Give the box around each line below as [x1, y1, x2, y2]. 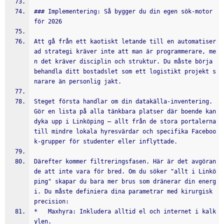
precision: [34, 198, 69, 205]
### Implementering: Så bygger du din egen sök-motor [34, 8, 212, 15]
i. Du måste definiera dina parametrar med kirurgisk [34, 188, 212, 195]
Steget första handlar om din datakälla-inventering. [34, 98, 212, 105]
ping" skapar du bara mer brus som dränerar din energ [34, 178, 216, 185]
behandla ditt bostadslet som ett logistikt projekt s [34, 68, 216, 75]
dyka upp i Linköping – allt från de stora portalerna [34, 118, 216, 125]
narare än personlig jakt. [34, 78, 121, 85]
